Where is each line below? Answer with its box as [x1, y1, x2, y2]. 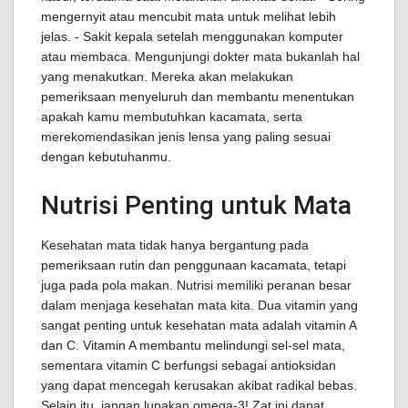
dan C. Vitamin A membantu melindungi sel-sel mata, [41, 338, 345, 352]
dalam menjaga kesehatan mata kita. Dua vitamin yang [41, 298, 358, 312]
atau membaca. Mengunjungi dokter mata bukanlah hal [41, 49, 360, 64]
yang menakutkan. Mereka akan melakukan [41, 69, 293, 84]
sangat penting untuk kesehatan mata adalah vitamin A [41, 318, 356, 332]
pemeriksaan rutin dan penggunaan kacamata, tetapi [41, 258, 346, 272]
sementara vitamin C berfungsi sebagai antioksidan [41, 358, 336, 372]
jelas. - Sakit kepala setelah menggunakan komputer [41, 29, 343, 44]
